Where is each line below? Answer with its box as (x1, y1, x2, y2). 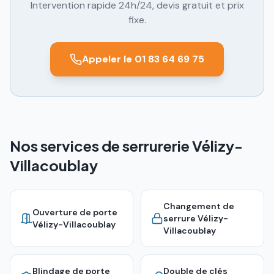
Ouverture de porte (32, 207, 117, 218)
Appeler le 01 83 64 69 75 (82, 53, 204, 65)
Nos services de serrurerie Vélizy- (10, 136, 243, 155)
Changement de (163, 201, 234, 212)
